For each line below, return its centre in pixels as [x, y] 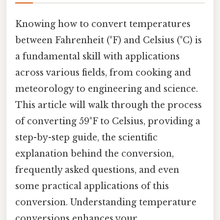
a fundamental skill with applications [97, 56]
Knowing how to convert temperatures [103, 24]
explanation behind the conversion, [95, 153]
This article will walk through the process [109, 105]
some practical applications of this [92, 186]
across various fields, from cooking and [103, 72]
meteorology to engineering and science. [107, 89]
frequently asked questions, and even [97, 170]
